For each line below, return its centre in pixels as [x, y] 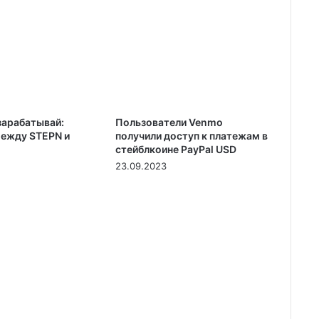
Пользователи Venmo [169, 122]
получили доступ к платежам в [191, 136]
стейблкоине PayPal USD [176, 150]
